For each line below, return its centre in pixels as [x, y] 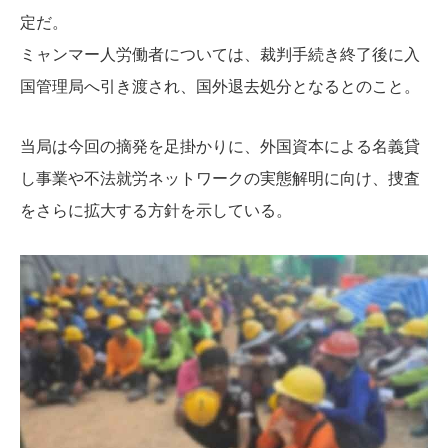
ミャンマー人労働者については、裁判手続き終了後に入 [220, 55]
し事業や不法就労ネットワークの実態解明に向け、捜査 [220, 179]
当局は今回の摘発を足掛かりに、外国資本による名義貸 [220, 147]
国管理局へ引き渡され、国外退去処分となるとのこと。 [220, 87]
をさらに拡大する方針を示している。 [156, 211]
